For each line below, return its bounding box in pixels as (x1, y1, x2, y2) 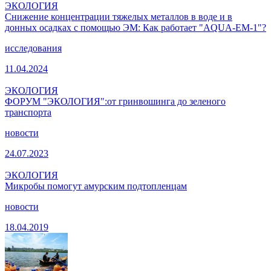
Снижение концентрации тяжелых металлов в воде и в (5, 11, 232, 22)
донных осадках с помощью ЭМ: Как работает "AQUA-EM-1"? (5, 22, 266, 33)
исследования (5, 42, 62, 53)
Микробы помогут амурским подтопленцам (5, 180, 187, 191)
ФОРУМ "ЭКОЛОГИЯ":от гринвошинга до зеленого (5, 96, 226, 106)
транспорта (5, 106, 51, 117)
